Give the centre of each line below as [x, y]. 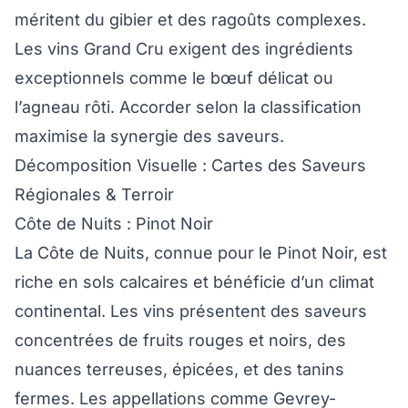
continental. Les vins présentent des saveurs [191, 311]
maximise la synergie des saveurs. [149, 137]
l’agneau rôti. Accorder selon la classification [188, 107]
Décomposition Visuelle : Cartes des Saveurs [190, 166]
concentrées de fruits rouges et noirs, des [180, 341]
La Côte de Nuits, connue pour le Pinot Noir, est [201, 253]
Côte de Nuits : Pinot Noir [114, 224]
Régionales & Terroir [94, 195]
